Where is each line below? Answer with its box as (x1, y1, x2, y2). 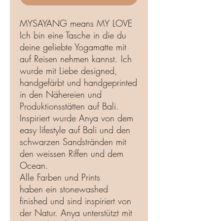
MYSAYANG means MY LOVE (20, 17, 132, 29)
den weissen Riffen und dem (20, 147, 123, 159)
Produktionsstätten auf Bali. (20, 100, 119, 112)
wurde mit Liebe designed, (20, 64, 117, 76)
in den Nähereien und (20, 88, 102, 100)
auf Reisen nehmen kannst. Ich (20, 52, 132, 65)
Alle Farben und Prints (20, 171, 100, 183)
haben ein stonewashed (20, 183, 108, 195)
